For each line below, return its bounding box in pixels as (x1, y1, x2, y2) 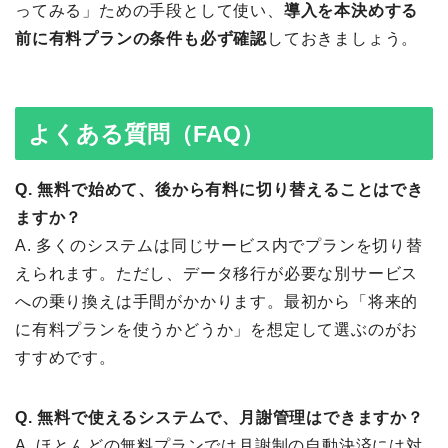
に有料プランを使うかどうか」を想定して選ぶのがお (15, 321, 419, 339)
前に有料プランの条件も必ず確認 (15, 29, 267, 47)
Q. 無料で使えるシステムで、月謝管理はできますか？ (15, 409, 424, 427)
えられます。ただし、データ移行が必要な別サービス (15, 265, 419, 283)
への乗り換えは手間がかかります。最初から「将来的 (15, 293, 419, 311)
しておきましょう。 (267, 29, 419, 47)
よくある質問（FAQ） (28, 121, 264, 148)
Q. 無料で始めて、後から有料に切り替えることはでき (15, 181, 424, 199)
